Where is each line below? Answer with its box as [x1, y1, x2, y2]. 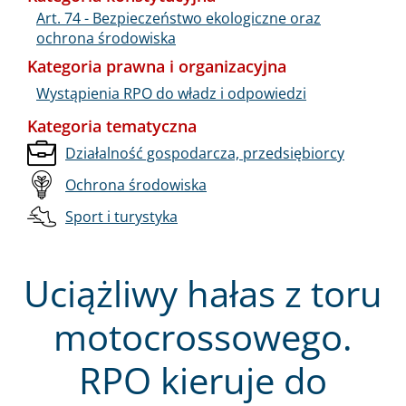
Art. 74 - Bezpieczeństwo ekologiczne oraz [36, 7, 321, 28]
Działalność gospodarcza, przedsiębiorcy [65, 142, 344, 163]
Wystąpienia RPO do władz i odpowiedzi [36, 82, 306, 103]
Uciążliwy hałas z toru [24, 267, 382, 318]
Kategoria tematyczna [27, 114, 197, 137]
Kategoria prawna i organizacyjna [27, 54, 286, 77]
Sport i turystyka [65, 206, 178, 227]
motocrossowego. [53, 311, 353, 362]
